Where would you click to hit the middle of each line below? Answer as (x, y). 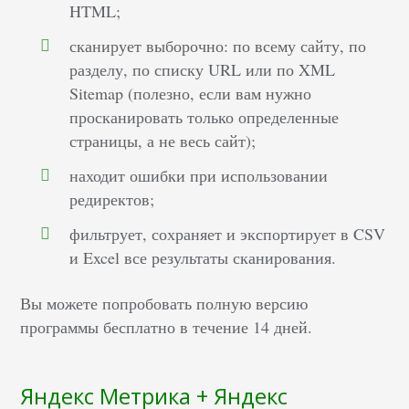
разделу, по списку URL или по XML (203, 69)
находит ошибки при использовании (199, 175)
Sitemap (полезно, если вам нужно (191, 93)
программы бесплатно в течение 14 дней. (167, 326)
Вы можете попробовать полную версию (164, 303)
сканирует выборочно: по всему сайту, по (218, 45)
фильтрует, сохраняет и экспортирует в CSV (228, 233)
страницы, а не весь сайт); (163, 140)
